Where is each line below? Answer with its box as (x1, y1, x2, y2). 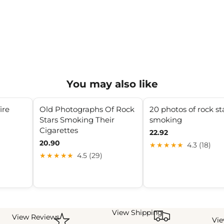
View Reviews (12, 212, 59, 222)
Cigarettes (39, 125, 78, 135)
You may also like (66, 77, 158, 90)
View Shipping (112, 207, 162, 217)
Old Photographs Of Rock (39, 104, 134, 114)
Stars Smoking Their (39, 114, 114, 124)
